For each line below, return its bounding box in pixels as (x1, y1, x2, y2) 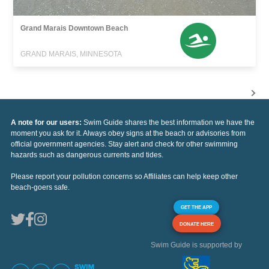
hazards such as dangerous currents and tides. (11, 150, 163, 159)
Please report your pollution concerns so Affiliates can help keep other (11, 172, 238, 181)
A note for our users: (11, 118, 83, 127)
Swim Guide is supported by (151, 240, 242, 249)
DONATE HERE (179, 220, 214, 227)
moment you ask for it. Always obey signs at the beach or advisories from (11, 128, 246, 138)
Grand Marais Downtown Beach (20, 23, 128, 32)
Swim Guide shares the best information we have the (83, 118, 255, 127)
